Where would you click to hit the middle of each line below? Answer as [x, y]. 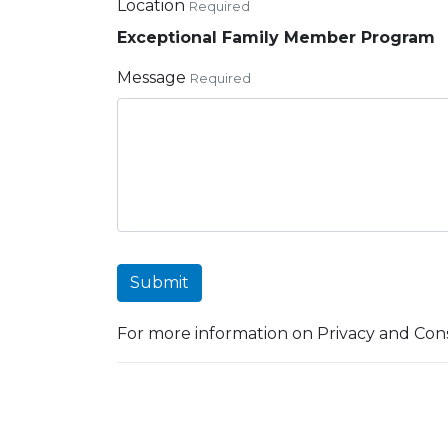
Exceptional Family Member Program [276, 37]
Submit [159, 282]
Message [151, 77]
